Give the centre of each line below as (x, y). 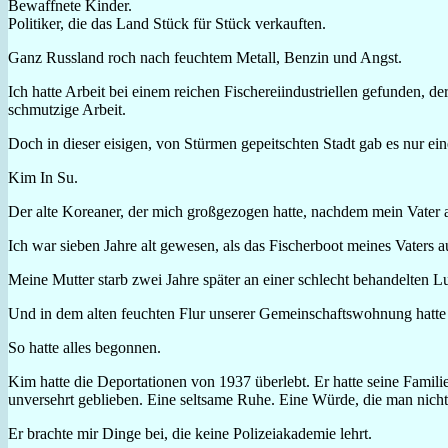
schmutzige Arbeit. (67, 109)
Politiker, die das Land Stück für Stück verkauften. (167, 23)
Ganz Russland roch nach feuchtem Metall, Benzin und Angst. (205, 57)
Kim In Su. (43, 177)
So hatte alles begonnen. (84, 347)
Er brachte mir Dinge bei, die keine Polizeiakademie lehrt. (190, 433)
